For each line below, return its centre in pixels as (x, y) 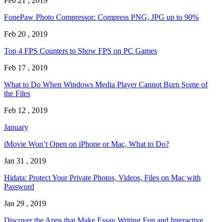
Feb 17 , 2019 (26, 68)
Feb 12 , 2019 (26, 111)
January (16, 127)
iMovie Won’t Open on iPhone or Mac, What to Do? (86, 144)
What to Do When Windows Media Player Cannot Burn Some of (106, 85)
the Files (17, 94)
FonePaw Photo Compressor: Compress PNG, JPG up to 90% (101, 17)
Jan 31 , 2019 (25, 161)
